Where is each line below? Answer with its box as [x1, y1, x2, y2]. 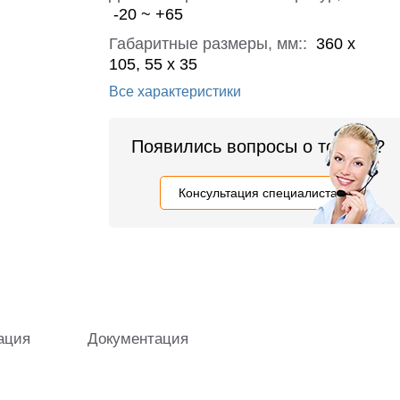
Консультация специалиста [179, 186, 337, 200]
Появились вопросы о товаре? [131, 137, 385, 156]
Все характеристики [109, 84, 241, 99]
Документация [87, 330, 189, 347]
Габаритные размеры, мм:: [109, 35, 312, 53]
